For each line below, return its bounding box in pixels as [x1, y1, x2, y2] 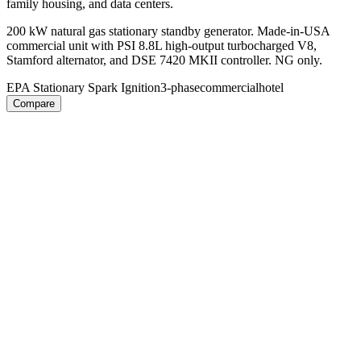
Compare [13, 98, 55, 110]
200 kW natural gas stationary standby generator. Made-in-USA [6, 24, 330, 39]
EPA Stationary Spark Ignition [6, 81, 160, 95]
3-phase [160, 81, 200, 95]
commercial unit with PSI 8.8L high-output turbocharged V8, [6, 39, 317, 53]
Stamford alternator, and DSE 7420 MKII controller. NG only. [6, 53, 322, 68]
